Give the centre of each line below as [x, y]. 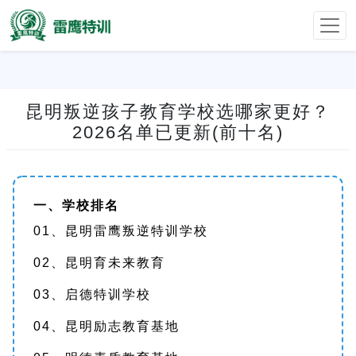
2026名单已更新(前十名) [178, 132]
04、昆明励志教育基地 [106, 326]
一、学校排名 [76, 205]
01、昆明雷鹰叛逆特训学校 [121, 231]
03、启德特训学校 [92, 294]
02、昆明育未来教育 [99, 263]
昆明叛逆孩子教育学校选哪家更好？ [178, 112]
